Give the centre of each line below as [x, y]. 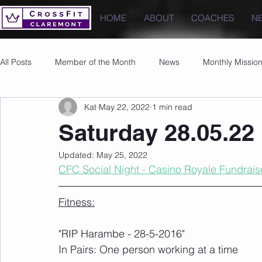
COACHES [213, 18]
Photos [36, 108]
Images [87, 108]
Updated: [77, 155]
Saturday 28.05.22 [156, 132]
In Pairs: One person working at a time [148, 249]
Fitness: [77, 202]
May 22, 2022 [124, 107]
